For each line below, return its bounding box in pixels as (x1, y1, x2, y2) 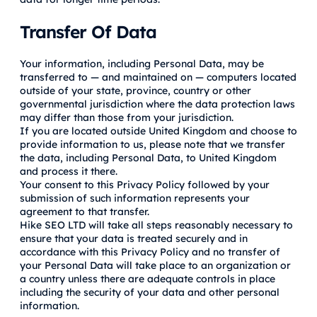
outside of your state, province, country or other (20, 83, 251, 97)
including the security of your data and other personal (20, 285, 279, 299)
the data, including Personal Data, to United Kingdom (20, 151, 277, 164)
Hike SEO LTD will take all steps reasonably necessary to (20, 218, 293, 231)
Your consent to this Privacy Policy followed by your (20, 178, 270, 191)
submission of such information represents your (20, 191, 250, 204)
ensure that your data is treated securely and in (20, 231, 248, 245)
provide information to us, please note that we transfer (20, 137, 285, 151)
